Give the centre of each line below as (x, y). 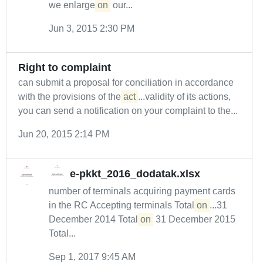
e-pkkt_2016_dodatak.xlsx (135, 174)
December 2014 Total (95, 219)
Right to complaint (65, 68)
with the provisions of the (71, 97)
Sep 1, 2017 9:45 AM (92, 257)
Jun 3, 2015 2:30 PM (92, 28)
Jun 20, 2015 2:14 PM (64, 134)
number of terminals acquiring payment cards (142, 191)
